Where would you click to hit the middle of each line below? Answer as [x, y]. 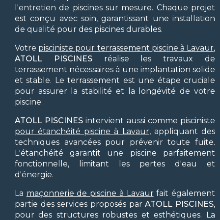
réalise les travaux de [153, 58]
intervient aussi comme [132, 120]
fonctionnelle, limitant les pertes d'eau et [115, 164]
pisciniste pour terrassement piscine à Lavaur [126, 48]
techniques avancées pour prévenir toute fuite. [115, 142]
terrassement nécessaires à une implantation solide [115, 69]
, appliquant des [182, 131]
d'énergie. [34, 174]
